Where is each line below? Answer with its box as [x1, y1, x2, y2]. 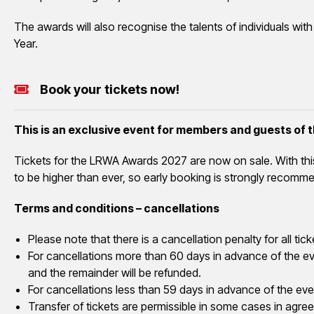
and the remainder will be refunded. [28, 265, 201, 280]
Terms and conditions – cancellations [14, 200, 219, 215]
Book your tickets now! [39, 81, 179, 97]
